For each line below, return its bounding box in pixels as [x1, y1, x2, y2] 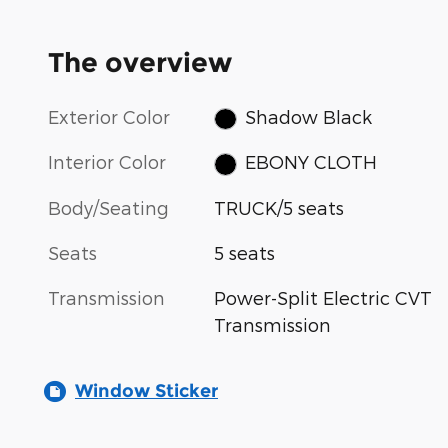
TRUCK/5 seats [214, 196, 345, 218]
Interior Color [48, 151, 166, 173]
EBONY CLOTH [244, 151, 377, 173]
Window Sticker [75, 379, 218, 402]
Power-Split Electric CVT [214, 286, 433, 308]
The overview [48, 45, 232, 79]
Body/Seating [48, 196, 169, 218]
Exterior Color [48, 105, 170, 127]
